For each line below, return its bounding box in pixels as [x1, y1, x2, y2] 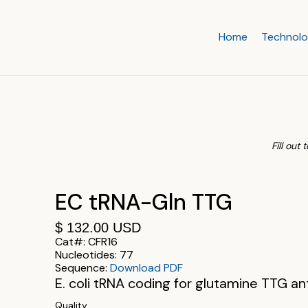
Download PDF [110, 260, 183, 275]
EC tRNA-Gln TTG [55, 187, 232, 217]
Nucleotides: [55, 247, 120, 262]
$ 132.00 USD [55, 219, 141, 235]
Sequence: [55, 260, 110, 275]
